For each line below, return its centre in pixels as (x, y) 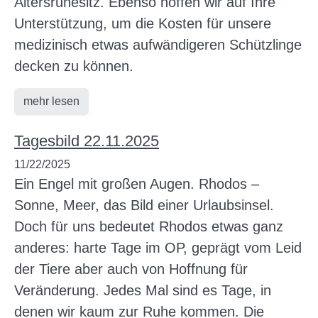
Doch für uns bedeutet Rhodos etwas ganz (149, 226)
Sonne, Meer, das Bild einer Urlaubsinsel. (144, 205)
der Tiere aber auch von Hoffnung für (131, 269)
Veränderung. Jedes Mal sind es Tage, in (143, 290)
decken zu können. (76, 66)
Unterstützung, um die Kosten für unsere (143, 23)
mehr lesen (51, 101)
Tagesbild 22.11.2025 (87, 141)
